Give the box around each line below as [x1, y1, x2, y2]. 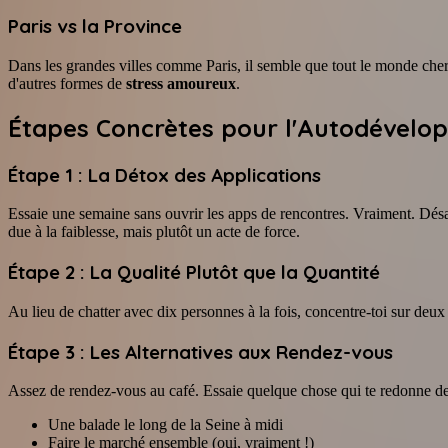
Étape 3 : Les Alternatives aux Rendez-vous [8, 339, 393, 364]
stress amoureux [126, 74, 236, 92]
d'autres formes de [8, 74, 126, 92]
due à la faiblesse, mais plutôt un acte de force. [8, 223, 300, 241]
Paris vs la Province [8, 14, 182, 39]
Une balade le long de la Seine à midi [48, 416, 283, 434]
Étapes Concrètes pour [8, 112, 285, 143]
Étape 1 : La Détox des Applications [8, 162, 321, 187]
